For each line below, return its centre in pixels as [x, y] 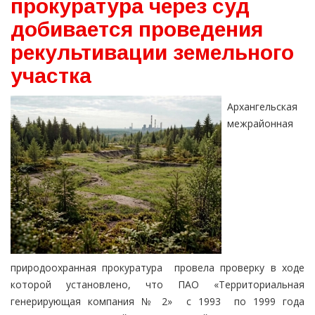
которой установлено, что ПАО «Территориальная [157, 285]
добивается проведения [137, 30]
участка [51, 76]
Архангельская [262, 107]
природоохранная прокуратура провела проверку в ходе [157, 268]
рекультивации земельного [152, 53]
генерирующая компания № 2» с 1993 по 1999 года [157, 302]
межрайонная [260, 124]
